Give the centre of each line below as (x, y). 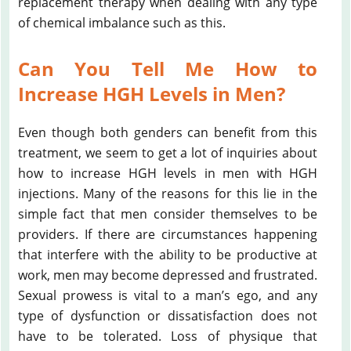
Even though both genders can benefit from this (168, 132)
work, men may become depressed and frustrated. (168, 275)
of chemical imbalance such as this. (122, 22)
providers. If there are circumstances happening (168, 234)
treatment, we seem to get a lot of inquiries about (168, 152)
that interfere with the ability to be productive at (168, 254)
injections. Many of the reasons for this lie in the (168, 193)
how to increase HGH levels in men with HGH (168, 173)
